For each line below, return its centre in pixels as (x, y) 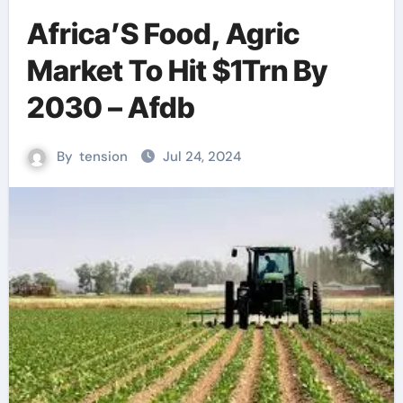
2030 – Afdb (111, 107)
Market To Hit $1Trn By (177, 71)
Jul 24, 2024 (202, 157)
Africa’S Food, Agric (163, 34)
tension (103, 157)
